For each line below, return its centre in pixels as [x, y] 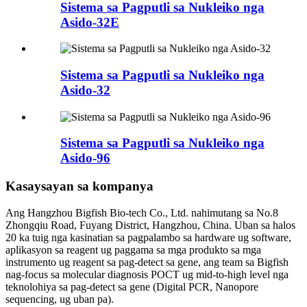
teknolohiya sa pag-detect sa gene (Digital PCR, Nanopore [132, 286]
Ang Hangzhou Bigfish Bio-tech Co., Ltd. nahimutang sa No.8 [142, 212]
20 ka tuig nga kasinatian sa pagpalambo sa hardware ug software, [148, 237]
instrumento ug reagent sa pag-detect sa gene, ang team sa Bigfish [147, 262]
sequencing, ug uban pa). [60, 299]
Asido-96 [85, 158]
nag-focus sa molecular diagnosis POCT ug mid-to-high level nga [147, 274]
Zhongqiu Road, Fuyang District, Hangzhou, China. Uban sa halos [150, 225]
